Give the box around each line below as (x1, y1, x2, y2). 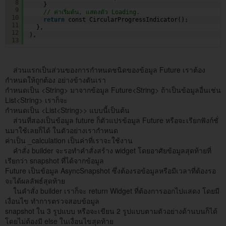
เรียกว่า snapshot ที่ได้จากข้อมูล (5, 155, 104, 165)
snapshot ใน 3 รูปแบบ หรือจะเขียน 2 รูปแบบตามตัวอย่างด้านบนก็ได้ (5, 205, 217, 216)
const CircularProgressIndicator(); (68, 16, 188, 23)
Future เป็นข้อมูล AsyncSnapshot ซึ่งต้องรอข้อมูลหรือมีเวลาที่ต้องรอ (5, 165, 216, 176)
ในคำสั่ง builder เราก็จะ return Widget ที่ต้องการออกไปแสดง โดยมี (5, 185, 219, 196)
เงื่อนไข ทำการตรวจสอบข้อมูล (5, 195, 99, 206)
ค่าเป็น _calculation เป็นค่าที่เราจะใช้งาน (5, 135, 133, 145)
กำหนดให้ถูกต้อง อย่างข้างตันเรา (5, 74, 106, 85)
